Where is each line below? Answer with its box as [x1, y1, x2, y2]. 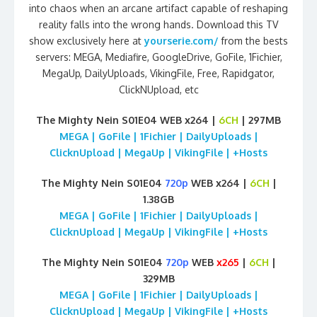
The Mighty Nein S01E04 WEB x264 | [36, 113, 219, 126]
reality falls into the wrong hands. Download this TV [39, 18, 278, 30]
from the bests [221, 34, 288, 47]
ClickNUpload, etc [118, 83, 199, 96]
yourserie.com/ [144, 34, 218, 47]
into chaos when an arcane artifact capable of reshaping [29, 1, 288, 14]
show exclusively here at [29, 34, 144, 47]
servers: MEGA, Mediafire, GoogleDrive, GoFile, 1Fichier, [35, 50, 282, 63]
